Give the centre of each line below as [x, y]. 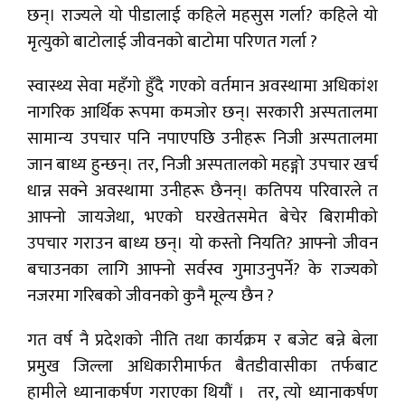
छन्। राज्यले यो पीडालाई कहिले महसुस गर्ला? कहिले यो [202, 16]
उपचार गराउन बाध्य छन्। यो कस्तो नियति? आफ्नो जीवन [202, 244]
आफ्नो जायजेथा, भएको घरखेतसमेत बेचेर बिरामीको [202, 218]
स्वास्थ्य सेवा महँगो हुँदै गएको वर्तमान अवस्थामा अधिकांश [202, 87]
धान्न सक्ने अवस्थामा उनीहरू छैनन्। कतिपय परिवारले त [202, 192]
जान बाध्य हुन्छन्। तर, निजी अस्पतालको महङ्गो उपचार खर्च [202, 165]
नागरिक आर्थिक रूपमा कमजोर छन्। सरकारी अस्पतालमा [202, 113]
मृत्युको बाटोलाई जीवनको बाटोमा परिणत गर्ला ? [172, 42]
